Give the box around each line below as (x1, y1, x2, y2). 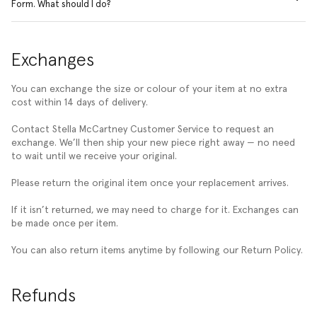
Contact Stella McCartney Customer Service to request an (11, 124, 274, 134)
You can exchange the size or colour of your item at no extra (11, 83, 287, 94)
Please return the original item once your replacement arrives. (11, 178, 289, 188)
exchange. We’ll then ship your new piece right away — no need (11, 137, 295, 148)
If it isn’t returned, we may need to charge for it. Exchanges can (11, 204, 299, 215)
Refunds (11, 287, 76, 306)
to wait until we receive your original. (11, 151, 177, 161)
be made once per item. (11, 218, 118, 229)
